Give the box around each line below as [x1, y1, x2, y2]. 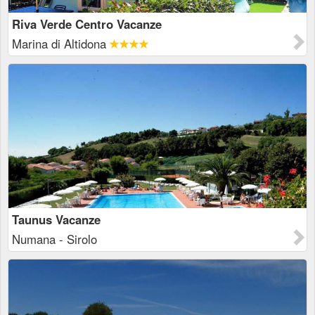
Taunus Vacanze [12, 211, 101, 228]
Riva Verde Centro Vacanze [12, 15, 162, 32]
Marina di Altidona [12, 35, 110, 52]
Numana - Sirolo [12, 231, 97, 247]
